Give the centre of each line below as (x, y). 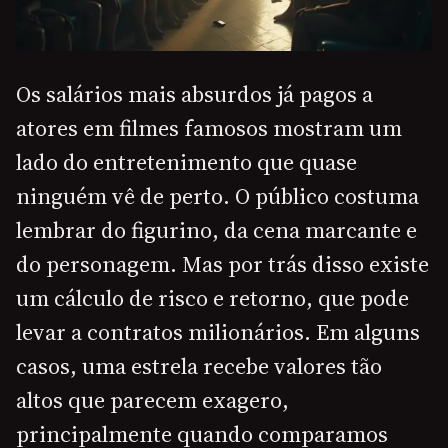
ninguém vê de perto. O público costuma (217, 196)
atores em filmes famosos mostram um (209, 128)
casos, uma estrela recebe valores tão (199, 366)
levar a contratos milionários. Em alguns (218, 332)
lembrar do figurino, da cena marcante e (216, 230)
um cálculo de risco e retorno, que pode (212, 298)
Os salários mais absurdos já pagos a (194, 94)
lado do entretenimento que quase (186, 162)
